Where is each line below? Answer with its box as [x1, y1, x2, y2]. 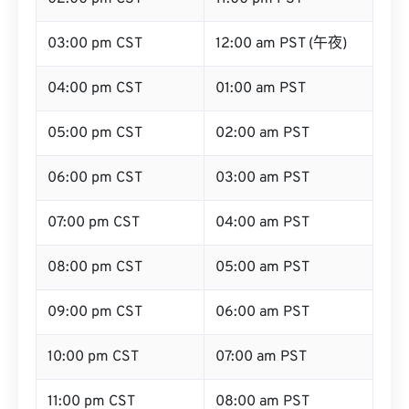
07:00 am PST [215, 348, 307, 366]
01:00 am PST [215, 79, 306, 98]
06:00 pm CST [47, 169, 142, 187]
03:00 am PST [215, 169, 309, 187]
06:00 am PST [215, 303, 309, 321]
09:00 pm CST [47, 303, 142, 321]
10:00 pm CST [47, 348, 139, 366]
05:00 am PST [215, 258, 309, 277]
